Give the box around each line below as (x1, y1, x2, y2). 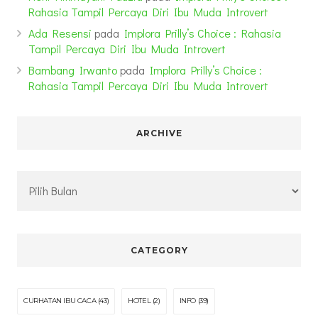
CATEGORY (130, 244, 188, 256)
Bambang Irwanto (28, 62, 117, 77)
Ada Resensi (28, 25, 92, 40)
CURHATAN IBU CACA (23, 295, 97, 305)
